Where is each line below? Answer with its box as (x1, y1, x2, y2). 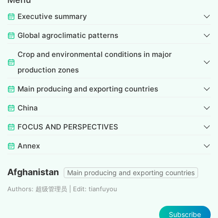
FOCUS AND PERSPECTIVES (18, 122, 118, 131)
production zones (18, 65, 79, 74)
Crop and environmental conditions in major (18, 49, 172, 59)
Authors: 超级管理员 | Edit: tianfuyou (7, 184, 117, 193)
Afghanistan (7, 166, 59, 177)
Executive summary (18, 11, 87, 21)
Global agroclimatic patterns (18, 30, 118, 40)
